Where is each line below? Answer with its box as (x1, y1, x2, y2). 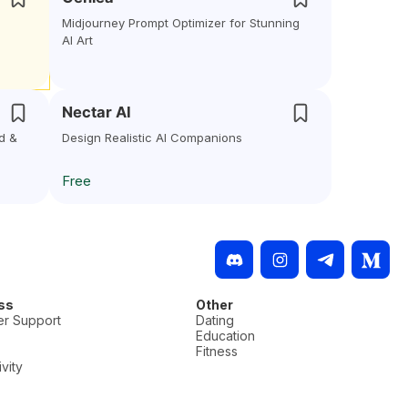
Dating (195, 312, 234, 328)
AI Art (62, 33, 93, 47)
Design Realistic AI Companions (62, 130, 242, 145)
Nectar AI (62, 103, 131, 121)
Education (195, 328, 255, 343)
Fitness (195, 343, 238, 359)
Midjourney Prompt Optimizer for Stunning (62, 15, 300, 30)
